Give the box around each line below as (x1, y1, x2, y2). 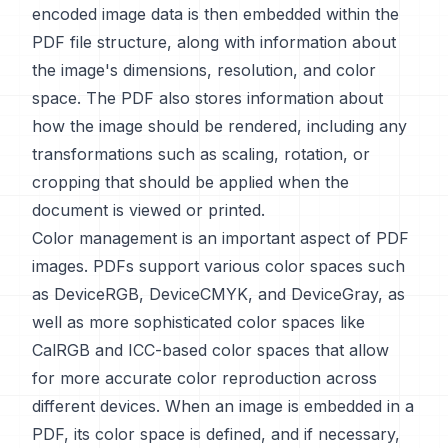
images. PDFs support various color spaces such (32, 256, 405, 276)
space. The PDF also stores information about (32, 88, 383, 108)
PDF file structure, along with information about (32, 32, 396, 52)
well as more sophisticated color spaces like (32, 312, 365, 332)
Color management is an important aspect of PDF (32, 228, 409, 248)
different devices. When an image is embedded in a (32, 396, 414, 416)
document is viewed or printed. (32, 200, 265, 220)
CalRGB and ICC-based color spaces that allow (32, 340, 389, 360)
